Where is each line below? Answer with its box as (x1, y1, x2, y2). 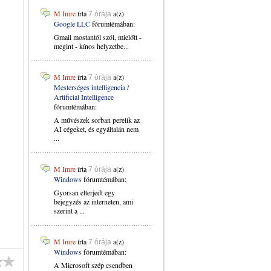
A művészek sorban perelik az (54, 115, 140, 125)
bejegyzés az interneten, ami (54, 197, 133, 206)
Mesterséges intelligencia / (54, 82, 129, 92)
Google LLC (54, 19, 90, 28)
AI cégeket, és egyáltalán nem (54, 124, 139, 134)
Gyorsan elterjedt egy (54, 188, 115, 197)
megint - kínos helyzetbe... (54, 41, 129, 51)
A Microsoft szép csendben (54, 260, 132, 270)
